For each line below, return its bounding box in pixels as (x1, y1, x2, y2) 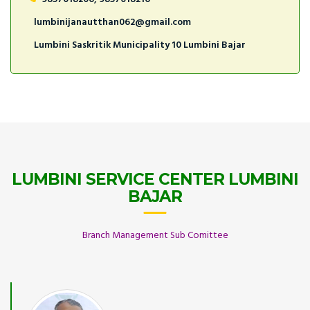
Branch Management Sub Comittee (82, 227, 228, 244)
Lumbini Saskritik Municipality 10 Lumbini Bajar (34, 37, 246, 54)
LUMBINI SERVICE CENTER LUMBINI (12, 170, 298, 190)
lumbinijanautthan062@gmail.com (34, 15, 191, 31)
